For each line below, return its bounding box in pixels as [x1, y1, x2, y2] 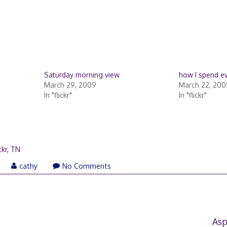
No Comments [62, 161, 111, 170]
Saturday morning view [44, 70, 120, 79]
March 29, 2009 [44, 80, 96, 89]
